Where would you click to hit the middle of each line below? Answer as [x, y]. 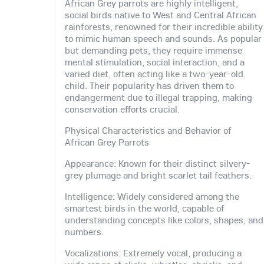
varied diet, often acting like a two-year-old [154, 73]
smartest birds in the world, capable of [145, 208]
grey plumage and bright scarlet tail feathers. [158, 175]
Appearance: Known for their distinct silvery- [158, 164]
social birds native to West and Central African [161, 14]
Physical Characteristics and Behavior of [148, 131]
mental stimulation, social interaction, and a [155, 62]
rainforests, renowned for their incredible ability [164, 26]
